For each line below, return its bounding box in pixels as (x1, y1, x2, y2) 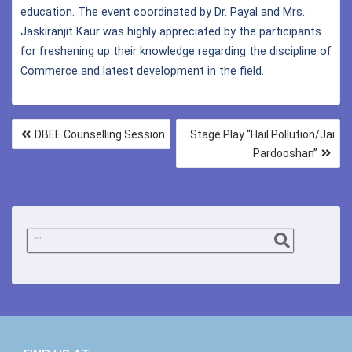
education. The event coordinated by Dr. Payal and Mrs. (20, 5, 305, 19)
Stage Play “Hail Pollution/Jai (190, 127, 335, 141)
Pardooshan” (253, 146, 317, 159)
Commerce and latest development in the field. (20, 64, 264, 78)
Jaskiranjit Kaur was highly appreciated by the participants (20, 24, 321, 38)
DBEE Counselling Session (35, 127, 165, 141)
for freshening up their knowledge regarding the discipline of (20, 44, 332, 58)
